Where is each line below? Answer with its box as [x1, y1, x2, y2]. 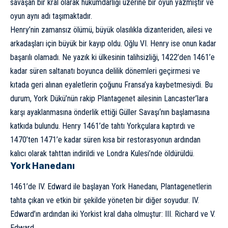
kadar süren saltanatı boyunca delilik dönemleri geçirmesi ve [10, 66, 200, 76]
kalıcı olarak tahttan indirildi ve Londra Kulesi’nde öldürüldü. [10, 148, 194, 158]
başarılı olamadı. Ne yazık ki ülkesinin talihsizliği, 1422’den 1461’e [10, 52, 215, 62]
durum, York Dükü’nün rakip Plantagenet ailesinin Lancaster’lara [10, 93, 208, 103]
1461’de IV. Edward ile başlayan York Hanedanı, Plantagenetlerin [10, 182, 212, 192]
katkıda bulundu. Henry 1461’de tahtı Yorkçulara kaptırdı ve [10, 121, 195, 131]
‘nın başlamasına [159, 107, 210, 117]
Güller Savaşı [119, 107, 159, 117]
